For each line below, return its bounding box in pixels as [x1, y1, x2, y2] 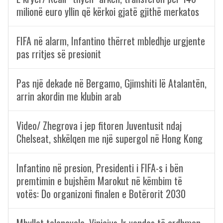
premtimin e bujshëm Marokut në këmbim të [16, 173, 182, 188]
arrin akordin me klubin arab [16, 89, 121, 104]
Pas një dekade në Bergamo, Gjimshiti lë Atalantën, [16, 76, 207, 91]
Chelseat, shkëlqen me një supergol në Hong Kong [16, 131, 203, 146]
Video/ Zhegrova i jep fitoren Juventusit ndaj [16, 118, 182, 133]
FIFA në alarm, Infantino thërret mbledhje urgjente [16, 33, 205, 48]
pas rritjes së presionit [16, 46, 101, 61]
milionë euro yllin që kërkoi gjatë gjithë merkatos [16, 4, 199, 19]
